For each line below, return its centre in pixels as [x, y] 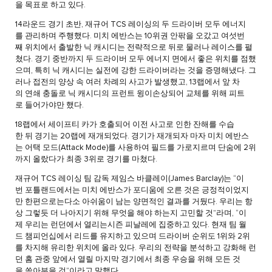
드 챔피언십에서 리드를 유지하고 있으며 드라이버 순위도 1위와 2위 [133, 237]
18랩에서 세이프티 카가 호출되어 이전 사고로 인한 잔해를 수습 [125, 125]
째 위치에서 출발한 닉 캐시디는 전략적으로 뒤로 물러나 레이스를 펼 [134, 48]
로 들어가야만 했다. [50, 106]
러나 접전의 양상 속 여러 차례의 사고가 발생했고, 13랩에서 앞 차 [127, 83]
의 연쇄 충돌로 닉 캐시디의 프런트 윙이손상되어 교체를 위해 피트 [130, 94]
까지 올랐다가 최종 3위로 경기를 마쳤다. [86, 160]
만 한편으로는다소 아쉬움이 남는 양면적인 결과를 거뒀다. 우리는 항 [134, 202]
